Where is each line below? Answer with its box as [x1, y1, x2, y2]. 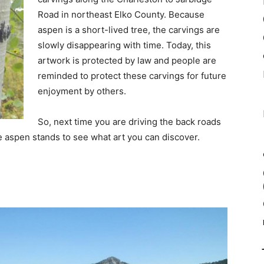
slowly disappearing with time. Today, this [38, 39, 211, 51]
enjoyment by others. [38, 85, 126, 97]
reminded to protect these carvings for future [38, 70, 226, 81]
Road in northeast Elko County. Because [38, 8, 204, 20]
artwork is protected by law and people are [38, 54, 216, 66]
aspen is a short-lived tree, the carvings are [38, 24, 220, 35]
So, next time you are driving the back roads [38, 115, 221, 127]
